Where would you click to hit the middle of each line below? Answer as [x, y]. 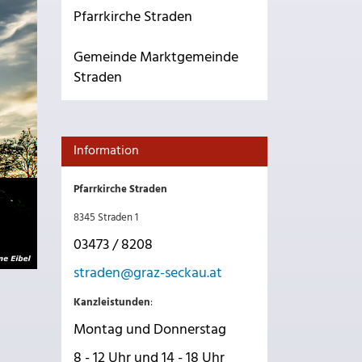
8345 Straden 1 [106, 218]
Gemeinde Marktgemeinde [156, 58]
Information [106, 151]
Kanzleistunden [112, 303]
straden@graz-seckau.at [148, 274]
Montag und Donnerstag [150, 330]
